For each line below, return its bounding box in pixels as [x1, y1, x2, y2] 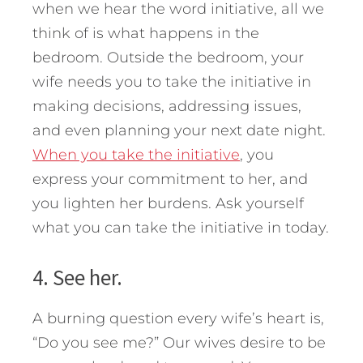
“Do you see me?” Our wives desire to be [32, 333, 326, 352]
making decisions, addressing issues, [32, 96, 301, 115]
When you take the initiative [32, 145, 240, 164]
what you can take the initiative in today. [32, 218, 329, 237]
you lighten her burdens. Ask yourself [32, 194, 304, 212]
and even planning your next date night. [32, 121, 326, 139]
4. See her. [32, 263, 122, 291]
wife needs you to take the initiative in [32, 72, 311, 91]
